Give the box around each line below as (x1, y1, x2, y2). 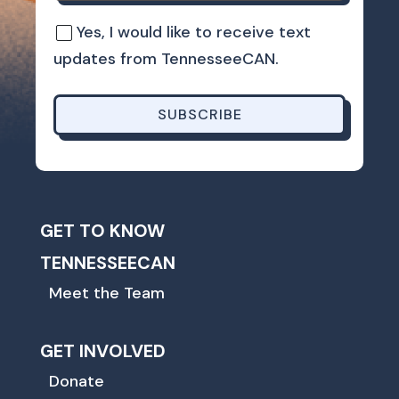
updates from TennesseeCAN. (53, 48, 279, 70)
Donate (48, 370, 104, 393)
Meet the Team (48, 282, 165, 305)
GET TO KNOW (39, 219, 165, 243)
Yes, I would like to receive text (77, 21, 311, 44)
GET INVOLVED (39, 339, 166, 363)
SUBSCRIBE (157, 105, 242, 125)
